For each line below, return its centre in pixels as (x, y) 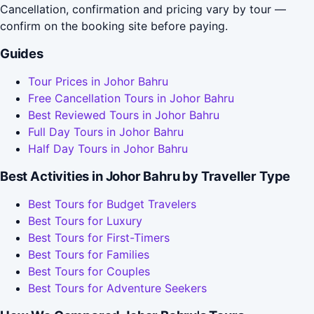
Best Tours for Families (89, 255)
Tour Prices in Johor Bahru (98, 82)
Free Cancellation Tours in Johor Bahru (131, 98)
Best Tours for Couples (89, 272)
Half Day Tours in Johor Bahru (108, 149)
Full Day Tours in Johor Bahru (106, 132)
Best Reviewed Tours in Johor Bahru (124, 115)
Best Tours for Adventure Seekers (117, 288)
